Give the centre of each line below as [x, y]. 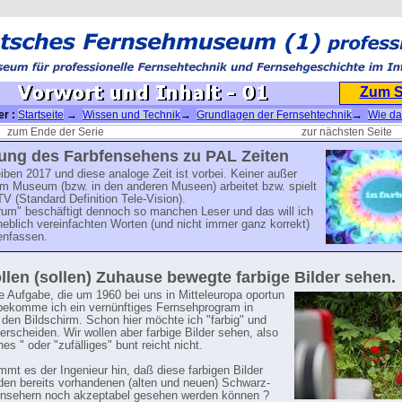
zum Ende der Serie [55, 132]
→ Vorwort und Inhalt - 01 [125, 129]
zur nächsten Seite [346, 132]
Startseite [41, 115]
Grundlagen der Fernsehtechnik [274, 115]
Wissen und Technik [131, 115]
